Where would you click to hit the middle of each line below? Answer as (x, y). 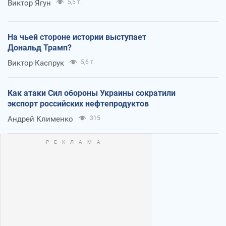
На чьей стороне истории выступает (77, 37)
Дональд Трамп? (40, 48)
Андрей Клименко (40, 119)
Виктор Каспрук (36, 63)
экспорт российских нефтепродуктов (78, 104)
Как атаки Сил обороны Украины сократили (92, 93)
